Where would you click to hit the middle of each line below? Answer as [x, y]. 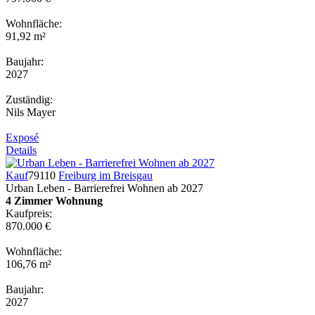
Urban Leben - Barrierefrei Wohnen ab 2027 [104, 188]
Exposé [22, 137]
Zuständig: [29, 99]
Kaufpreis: [29, 213]
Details [21, 150]
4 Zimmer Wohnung [54, 200]
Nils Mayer [31, 112]
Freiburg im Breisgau [105, 175]
